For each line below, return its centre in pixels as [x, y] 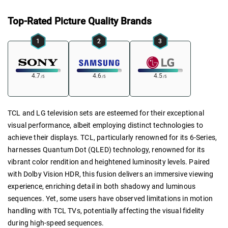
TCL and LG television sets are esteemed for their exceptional [106, 113]
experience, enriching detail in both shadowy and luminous [102, 186]
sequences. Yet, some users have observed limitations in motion [110, 198]
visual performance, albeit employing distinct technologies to [105, 125]
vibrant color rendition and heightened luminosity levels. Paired [109, 162]
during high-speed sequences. [56, 223]
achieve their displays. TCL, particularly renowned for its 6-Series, [112, 137]
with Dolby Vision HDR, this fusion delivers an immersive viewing [111, 174]
